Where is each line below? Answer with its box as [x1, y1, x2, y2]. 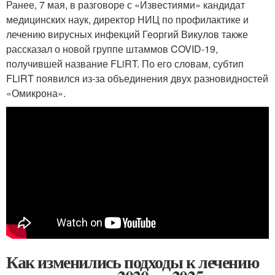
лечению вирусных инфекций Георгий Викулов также [6, 26, 248, 41]
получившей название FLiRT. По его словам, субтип [6, 56, 244, 71]
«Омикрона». [6, 85, 66, 100]
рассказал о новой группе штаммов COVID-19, [6, 41, 218, 56]
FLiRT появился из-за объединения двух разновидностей [6, 71, 268, 85]
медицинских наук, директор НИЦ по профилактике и [6, 12, 249, 26]
